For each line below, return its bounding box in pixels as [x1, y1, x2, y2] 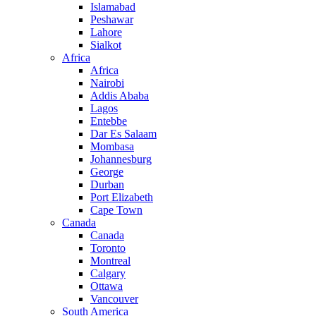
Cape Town [90, 204, 142, 217]
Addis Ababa [90, 90, 149, 102]
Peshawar [90, 13, 133, 26]
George [90, 166, 123, 178]
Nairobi [90, 77, 124, 90]
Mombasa [90, 140, 134, 153]
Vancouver [90, 293, 138, 305]
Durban [90, 178, 124, 191]
